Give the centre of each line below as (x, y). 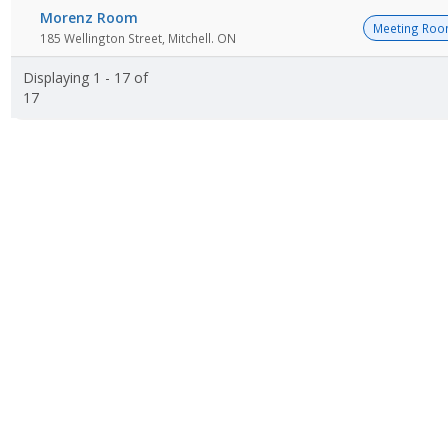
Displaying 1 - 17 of (85, 78)
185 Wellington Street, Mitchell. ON (138, 38)
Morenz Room (89, 18)
